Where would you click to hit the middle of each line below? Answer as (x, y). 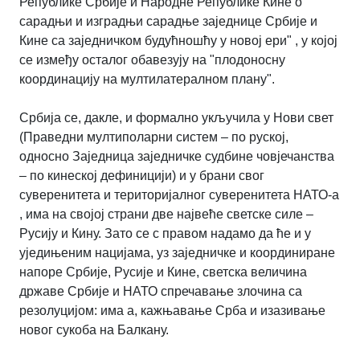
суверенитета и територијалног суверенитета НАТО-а (179, 194)
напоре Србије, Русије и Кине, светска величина (163, 272)
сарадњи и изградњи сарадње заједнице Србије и (168, 21)
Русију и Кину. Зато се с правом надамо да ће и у (165, 233)
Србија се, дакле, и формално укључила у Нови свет (176, 117)
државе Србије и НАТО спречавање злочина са (161, 291)
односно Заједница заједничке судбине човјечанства (177, 156)
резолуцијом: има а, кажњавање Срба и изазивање (172, 310)
